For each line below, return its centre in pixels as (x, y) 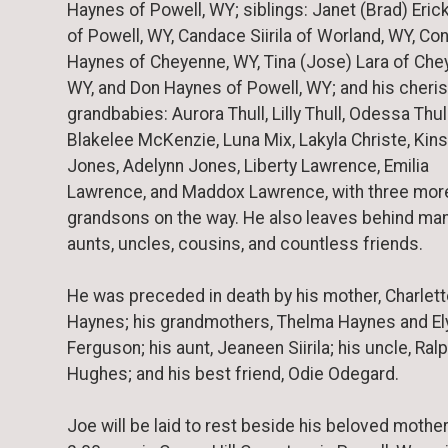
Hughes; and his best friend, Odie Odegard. (233, 373)
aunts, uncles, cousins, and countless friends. (245, 243)
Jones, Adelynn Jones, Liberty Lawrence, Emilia (248, 165)
